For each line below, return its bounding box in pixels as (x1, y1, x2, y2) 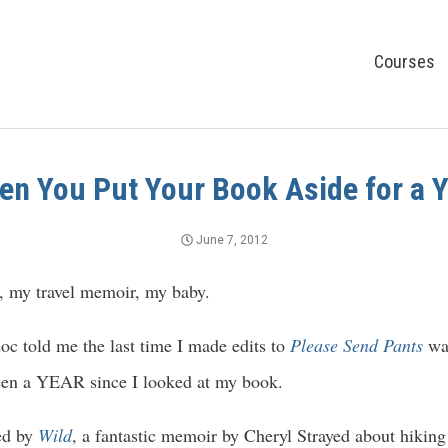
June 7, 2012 (192, 233, 268, 248)
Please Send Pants (290, 333, 423, 358)
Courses (374, 51, 435, 72)
